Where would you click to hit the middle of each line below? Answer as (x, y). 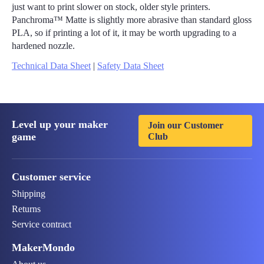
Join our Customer (185, 125)
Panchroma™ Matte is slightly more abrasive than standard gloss (132, 19)
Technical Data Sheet (51, 65)
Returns (26, 209)
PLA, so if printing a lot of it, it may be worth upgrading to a (124, 32)
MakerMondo (43, 247)
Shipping (29, 193)
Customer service (51, 176)
